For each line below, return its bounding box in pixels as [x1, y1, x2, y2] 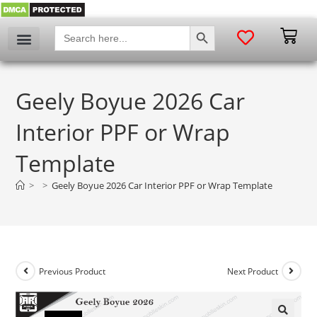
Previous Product [39, 265, 106, 277]
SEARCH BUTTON [188, 18, 229, 31]
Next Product [226, 265, 278, 277]
